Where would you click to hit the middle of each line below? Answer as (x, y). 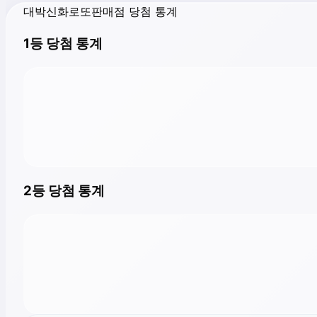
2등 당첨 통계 (64, 190)
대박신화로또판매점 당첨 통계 (100, 11)
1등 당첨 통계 (63, 44)
